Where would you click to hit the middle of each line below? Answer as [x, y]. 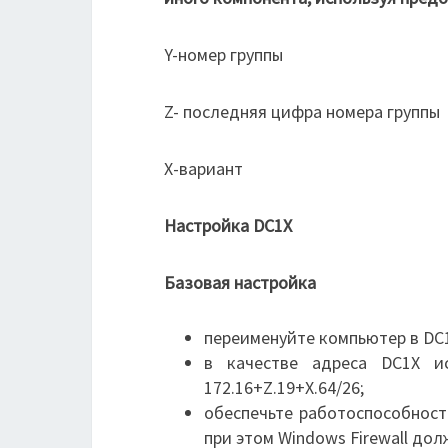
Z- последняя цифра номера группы [302, 111]
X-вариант [203, 168]
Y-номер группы [223, 54]
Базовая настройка [240, 282]
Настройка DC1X [228, 225]
